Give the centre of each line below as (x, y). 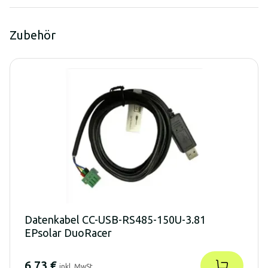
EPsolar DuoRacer (68, 232)
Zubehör (33, 35)
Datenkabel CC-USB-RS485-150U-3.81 (115, 219)
